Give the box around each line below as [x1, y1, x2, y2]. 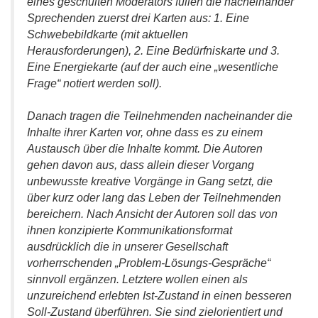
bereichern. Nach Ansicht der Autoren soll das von [27, 208, 278, 220]
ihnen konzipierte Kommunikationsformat [27, 224, 232, 236]
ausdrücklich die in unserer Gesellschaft [27, 241, 228, 253]
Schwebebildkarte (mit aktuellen [27, 28, 188, 40]
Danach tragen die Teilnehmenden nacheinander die [27, 110, 292, 122]
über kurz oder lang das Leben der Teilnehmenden [27, 192, 281, 204]
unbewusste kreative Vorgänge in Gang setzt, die [27, 175, 273, 187]
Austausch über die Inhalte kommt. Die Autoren [27, 143, 263, 155]
